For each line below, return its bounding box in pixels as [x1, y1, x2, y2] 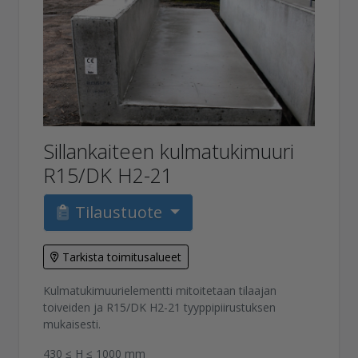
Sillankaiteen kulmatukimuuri [43, 137, 295, 165]
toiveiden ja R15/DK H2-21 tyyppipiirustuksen [43, 299, 276, 315]
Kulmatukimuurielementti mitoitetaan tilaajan [43, 282, 277, 298]
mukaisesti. [43, 316, 101, 332]
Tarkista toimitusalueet [62, 249, 182, 265]
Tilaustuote [75, 201, 167, 223]
